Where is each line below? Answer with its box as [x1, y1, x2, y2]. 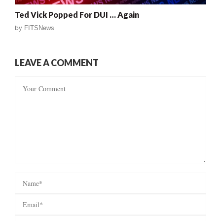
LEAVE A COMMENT [15, 57, 99, 68]
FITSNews [24, 24, 54, 32]
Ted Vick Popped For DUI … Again [15, 10, 139, 19]
